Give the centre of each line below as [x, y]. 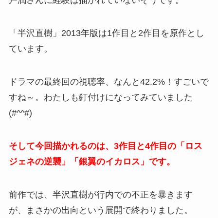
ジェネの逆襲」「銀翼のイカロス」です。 [92, 161]
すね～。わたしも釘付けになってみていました [100, 97]
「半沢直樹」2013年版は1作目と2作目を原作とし [106, 33]
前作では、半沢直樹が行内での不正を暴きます [100, 194]
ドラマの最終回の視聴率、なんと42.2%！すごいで [109, 82]
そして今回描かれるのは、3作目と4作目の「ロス [105, 146]
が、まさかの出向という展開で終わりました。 [100, 210]
